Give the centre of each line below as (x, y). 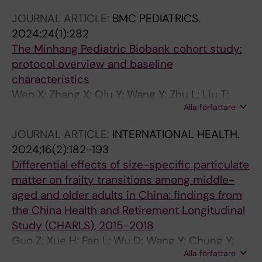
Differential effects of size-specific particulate (130, 165)
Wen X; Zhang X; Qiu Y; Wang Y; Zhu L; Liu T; (120, 94)
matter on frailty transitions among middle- (123, 180)
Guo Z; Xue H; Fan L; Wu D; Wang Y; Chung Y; (123, 241)
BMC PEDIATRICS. (156, 18)
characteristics (51, 79)
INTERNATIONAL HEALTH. (176, 134)
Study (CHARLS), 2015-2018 (83, 225)
